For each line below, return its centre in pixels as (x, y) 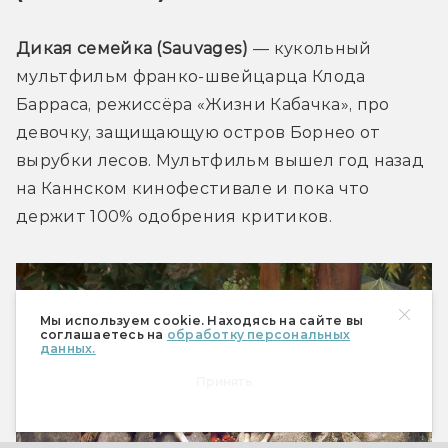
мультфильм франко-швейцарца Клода (191, 77)
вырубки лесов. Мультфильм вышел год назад (220, 161)
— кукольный (310, 49)
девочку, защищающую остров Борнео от (198, 133)
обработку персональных (258, 334)
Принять (224, 381)
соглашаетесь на (103, 334)
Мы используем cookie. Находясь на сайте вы (202, 320)
